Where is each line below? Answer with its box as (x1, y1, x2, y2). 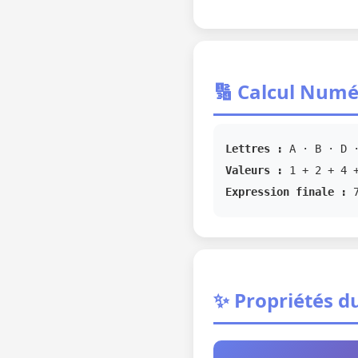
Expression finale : (225, 185, 347, 198)
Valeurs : (225, 164, 283, 177)
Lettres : (225, 142, 283, 155)
